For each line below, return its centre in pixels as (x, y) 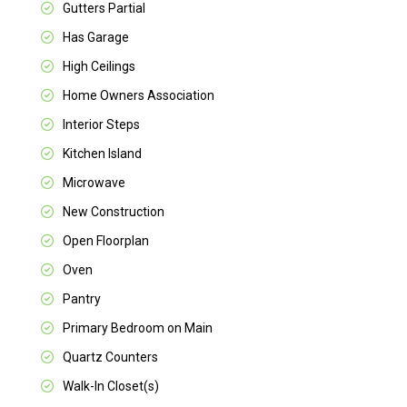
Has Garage (96, 38)
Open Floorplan (106, 241)
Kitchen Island (103, 154)
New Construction (114, 212)
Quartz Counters (111, 357)
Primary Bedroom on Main (138, 328)
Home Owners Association (139, 96)
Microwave (94, 183)
